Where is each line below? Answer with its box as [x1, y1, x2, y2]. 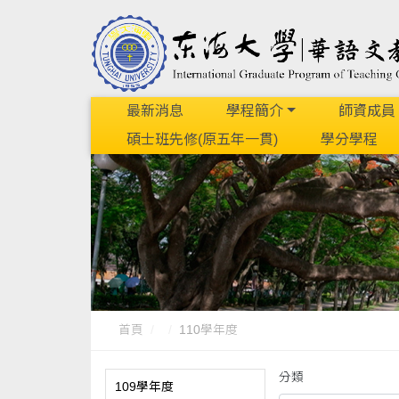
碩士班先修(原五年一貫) [126, 132, 278, 147]
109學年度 [114, 379, 174, 394]
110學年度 [179, 323, 238, 337]
